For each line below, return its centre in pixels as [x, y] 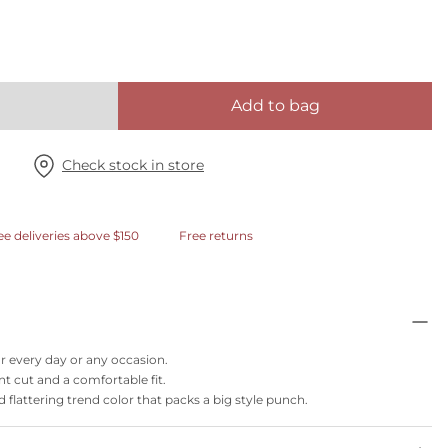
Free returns [215, 235]
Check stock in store [133, 165]
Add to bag [275, 105]
